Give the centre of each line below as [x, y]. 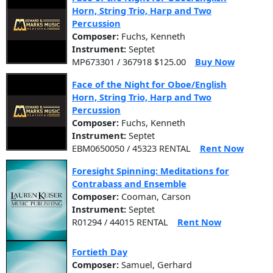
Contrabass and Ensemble [129, 183]
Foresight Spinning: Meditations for [151, 170]
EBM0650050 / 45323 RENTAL [131, 148]
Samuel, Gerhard [157, 264]
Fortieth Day [100, 251]
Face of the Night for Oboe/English [149, 84]
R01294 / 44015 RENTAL [120, 222]
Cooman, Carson [156, 196]
